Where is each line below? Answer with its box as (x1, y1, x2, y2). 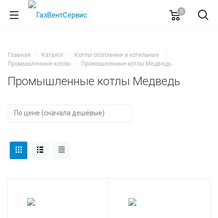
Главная (8, 52, 31, 58)
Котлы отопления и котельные (74, 52, 159, 58)
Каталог (41, 52, 64, 58)
